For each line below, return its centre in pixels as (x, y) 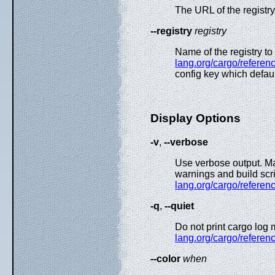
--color (165, 259)
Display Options (196, 118)
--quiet (179, 206)
